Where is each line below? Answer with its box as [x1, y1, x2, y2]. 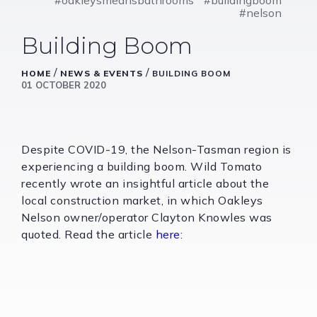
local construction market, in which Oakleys [21, 192, 263, 207]
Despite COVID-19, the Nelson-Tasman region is [21, 142, 292, 156]
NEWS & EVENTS [60, 67, 143, 79]
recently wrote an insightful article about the [21, 175, 269, 190]
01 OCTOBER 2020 [21, 79, 106, 91]
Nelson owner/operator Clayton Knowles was [21, 209, 272, 224]
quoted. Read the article [21, 226, 156, 241]
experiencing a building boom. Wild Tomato [21, 158, 263, 173]
